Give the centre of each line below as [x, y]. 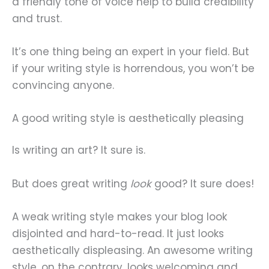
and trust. [37, 18]
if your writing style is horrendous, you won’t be [133, 68]
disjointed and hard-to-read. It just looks [118, 233]
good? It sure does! [204, 183]
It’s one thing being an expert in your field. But [131, 51]
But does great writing [71, 183]
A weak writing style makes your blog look [119, 216]
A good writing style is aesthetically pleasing [128, 118]
